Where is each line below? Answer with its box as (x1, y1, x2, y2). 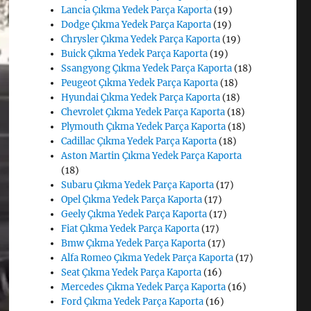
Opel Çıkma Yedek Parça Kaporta (61, 193, 203, 205)
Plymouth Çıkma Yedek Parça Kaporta (61, 120, 226, 133)
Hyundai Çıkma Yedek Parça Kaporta (61, 91, 221, 103)
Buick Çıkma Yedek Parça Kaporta (61, 47, 208, 60)
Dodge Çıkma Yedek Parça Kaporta (61, 18, 212, 31)
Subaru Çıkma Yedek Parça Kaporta (61, 178, 215, 191)
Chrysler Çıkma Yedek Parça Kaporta (61, 33, 221, 45)
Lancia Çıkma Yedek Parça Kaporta (61, 3, 212, 16)
